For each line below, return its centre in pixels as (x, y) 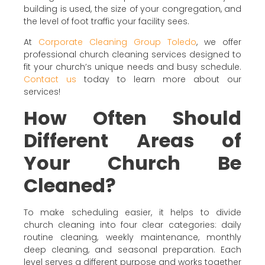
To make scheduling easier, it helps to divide (132, 212)
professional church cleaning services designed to (132, 55)
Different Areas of (132, 140)
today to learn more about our (159, 80)
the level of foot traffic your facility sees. (106, 21)
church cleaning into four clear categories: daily (132, 224)
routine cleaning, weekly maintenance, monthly (132, 237)
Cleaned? (70, 185)
